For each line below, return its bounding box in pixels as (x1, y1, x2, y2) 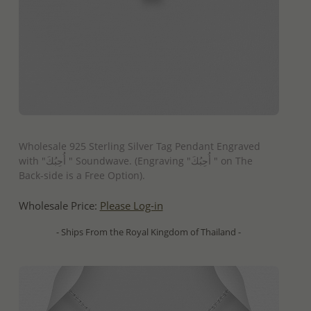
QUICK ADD (125, 120, 172, 133)
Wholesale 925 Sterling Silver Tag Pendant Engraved (18, 139, 260, 153)
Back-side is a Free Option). (18, 168, 145, 182)
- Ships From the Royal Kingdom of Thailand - (56, 225, 241, 238)
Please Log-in (99, 198, 163, 213)
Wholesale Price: (18, 198, 100, 213)
